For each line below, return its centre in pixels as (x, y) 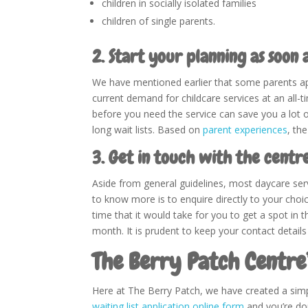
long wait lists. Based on (148, 129)
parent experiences (245, 129)
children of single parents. (159, 21)
